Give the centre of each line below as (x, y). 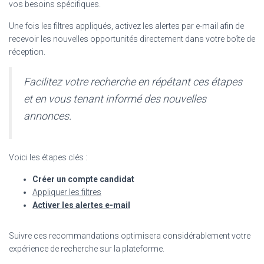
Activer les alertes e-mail (81, 205)
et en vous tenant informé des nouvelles (115, 98)
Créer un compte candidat (83, 179)
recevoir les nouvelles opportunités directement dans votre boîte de (132, 39)
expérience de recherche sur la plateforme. (87, 248)
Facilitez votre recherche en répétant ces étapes (133, 81)
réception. (27, 52)
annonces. (47, 115)
